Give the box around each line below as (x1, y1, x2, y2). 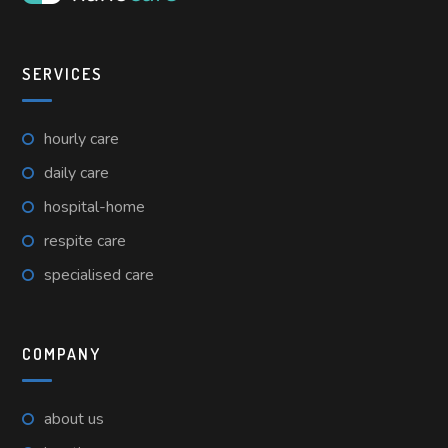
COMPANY (22, 343, 102, 364)
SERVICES (22, 63, 104, 84)
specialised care (44, 263, 155, 286)
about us (44, 407, 105, 430)
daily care (44, 161, 110, 184)
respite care (44, 229, 127, 252)
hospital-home (44, 195, 146, 218)
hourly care (44, 127, 120, 150)
